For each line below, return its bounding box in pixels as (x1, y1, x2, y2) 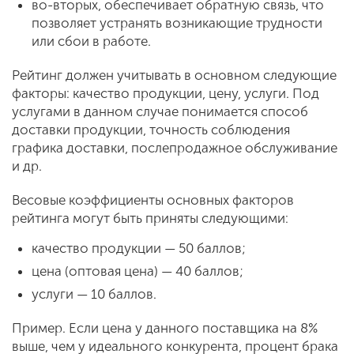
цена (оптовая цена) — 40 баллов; (32, 263, 243, 279)
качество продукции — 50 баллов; (32, 240, 246, 256)
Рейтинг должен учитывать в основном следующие (12, 67, 337, 83)
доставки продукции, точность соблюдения (12, 122, 290, 137)
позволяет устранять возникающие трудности (32, 15, 322, 31)
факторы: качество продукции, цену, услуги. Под (12, 85, 319, 101)
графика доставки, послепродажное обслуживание (12, 140, 337, 156)
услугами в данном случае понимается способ (12, 104, 308, 119)
